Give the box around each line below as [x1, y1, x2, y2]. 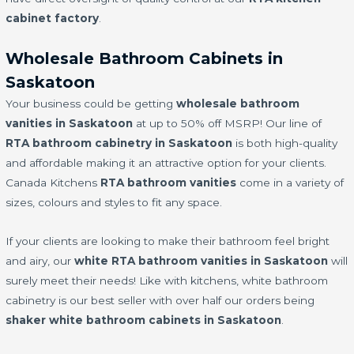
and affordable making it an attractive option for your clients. [6, 156, 327, 170]
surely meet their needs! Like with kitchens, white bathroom [6, 274, 329, 288]
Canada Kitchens [6, 176, 101, 190]
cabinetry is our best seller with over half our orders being [6, 294, 315, 307]
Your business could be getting [6, 97, 177, 111]
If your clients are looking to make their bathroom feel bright [6, 235, 330, 248]
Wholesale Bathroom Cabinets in [6, 49, 284, 69]
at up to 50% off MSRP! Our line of [133, 117, 322, 130]
